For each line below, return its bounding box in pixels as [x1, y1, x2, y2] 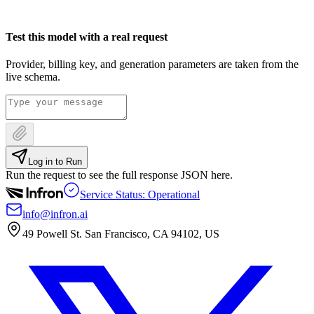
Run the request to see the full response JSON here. [6, 169, 233, 182]
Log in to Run [28, 156, 82, 168]
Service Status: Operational [80, 189, 200, 201]
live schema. [6, 71, 60, 83]
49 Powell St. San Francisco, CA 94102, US [22, 228, 219, 240]
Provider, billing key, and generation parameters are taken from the [6, 58, 299, 71]
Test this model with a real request [6, 30, 168, 43]
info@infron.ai [22, 208, 88, 221]
